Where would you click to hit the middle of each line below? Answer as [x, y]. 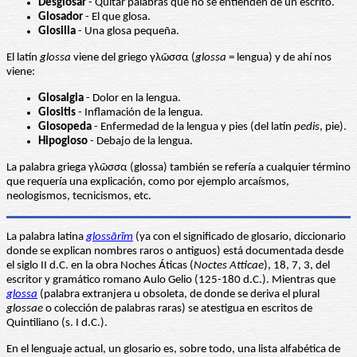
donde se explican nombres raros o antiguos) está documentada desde [175, 252]
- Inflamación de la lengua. [139, 113]
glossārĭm [110, 237]
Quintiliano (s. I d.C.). [57, 324]
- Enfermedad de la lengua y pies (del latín [193, 127]
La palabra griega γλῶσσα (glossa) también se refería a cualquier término [178, 168]
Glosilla [57, 32]
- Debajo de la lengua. [140, 142]
